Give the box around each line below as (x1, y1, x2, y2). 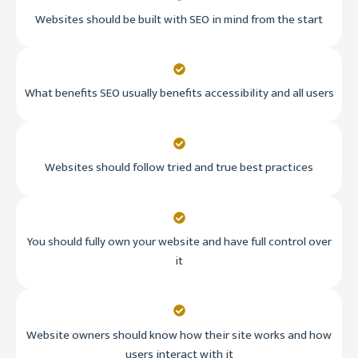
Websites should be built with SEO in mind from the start (35, 9, 323, 30)
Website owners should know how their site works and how (26, 324, 332, 345)
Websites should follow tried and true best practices (45, 157, 313, 178)
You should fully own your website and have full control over (26, 231, 332, 252)
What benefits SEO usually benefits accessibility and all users (24, 83, 334, 104)
